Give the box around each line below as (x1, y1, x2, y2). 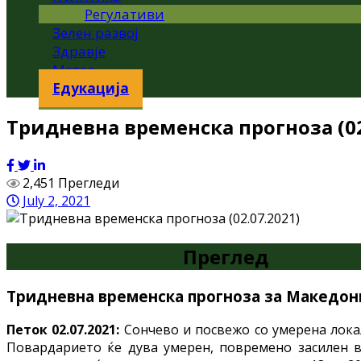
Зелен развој (52, 23, 139, 42)
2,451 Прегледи (22, 173, 119, 192)
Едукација (52, 79, 129, 98)
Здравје (52, 42, 106, 60)
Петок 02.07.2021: (6, 321, 124, 339)
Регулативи (85, 5, 164, 23)
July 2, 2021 (19, 191, 90, 210)
